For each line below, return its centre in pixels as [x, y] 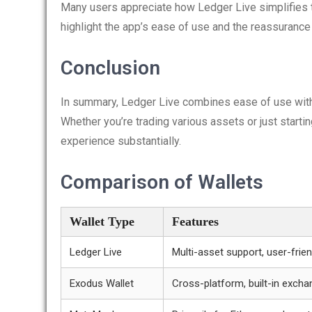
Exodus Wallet [102, 283]
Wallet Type [102, 221]
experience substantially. [121, 141]
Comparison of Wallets [162, 182]
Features [195, 221]
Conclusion [110, 68]
